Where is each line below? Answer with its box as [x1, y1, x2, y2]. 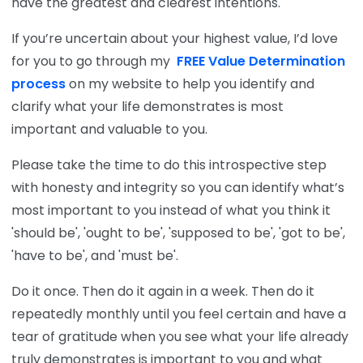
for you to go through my [11, 51, 173, 70]
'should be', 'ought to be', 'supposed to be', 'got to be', [11, 223, 345, 242]
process [11, 74, 66, 93]
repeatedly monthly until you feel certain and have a [11, 304, 346, 323]
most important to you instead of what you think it [11, 200, 331, 220]
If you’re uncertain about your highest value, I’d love [11, 28, 338, 48]
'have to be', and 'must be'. [11, 246, 178, 265]
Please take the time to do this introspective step [11, 155, 327, 174]
